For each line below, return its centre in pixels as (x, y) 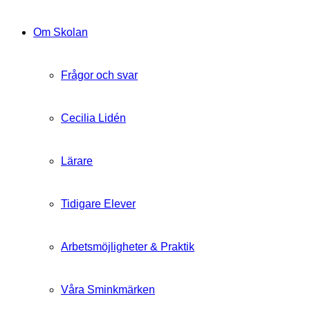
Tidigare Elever (98, 204)
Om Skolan (61, 32)
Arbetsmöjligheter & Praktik (128, 247)
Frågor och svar (99, 75)
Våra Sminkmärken (108, 290)
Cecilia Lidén (93, 118)
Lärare (77, 161)
